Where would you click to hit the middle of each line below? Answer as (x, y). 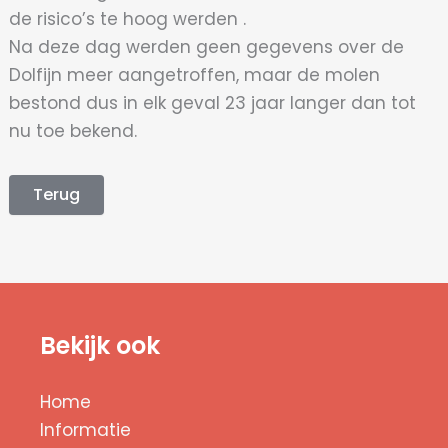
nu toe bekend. (73, 130)
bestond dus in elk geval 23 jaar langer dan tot (213, 102)
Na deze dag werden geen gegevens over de (207, 46)
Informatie (85, 430)
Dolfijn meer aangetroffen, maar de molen (195, 74)
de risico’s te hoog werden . (128, 18)
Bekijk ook (100, 345)
